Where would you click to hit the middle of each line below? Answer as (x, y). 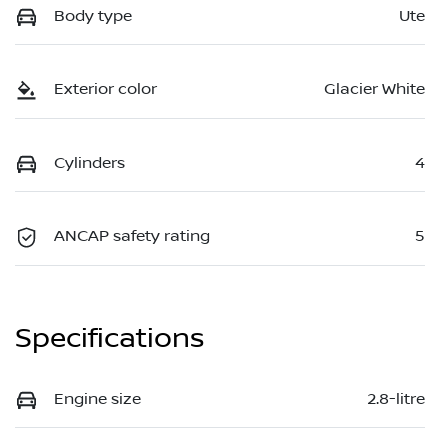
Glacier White (374, 89)
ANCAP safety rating (132, 236)
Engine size (97, 398)
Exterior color (105, 89)
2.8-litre (396, 398)
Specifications (109, 338)
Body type (93, 16)
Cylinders (89, 162)
